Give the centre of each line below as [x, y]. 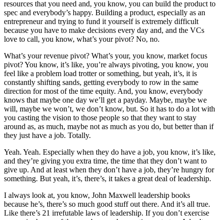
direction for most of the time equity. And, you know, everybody [103, 91]
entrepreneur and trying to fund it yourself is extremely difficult [101, 22]
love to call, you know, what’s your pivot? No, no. [82, 39]
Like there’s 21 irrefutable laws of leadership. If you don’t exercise [107, 213]
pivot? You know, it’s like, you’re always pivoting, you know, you [106, 65]
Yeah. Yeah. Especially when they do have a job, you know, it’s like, [110, 152]
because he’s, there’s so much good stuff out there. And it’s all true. [107, 204]
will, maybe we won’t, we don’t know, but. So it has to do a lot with [110, 109]
